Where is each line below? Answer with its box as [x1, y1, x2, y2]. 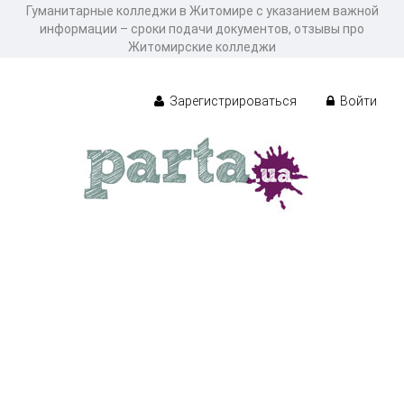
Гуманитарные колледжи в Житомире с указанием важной [25, 4, 379, 18]
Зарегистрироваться [167, 93, 297, 108]
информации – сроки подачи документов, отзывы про [40, 22, 364, 36]
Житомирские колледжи [128, 40, 276, 54]
